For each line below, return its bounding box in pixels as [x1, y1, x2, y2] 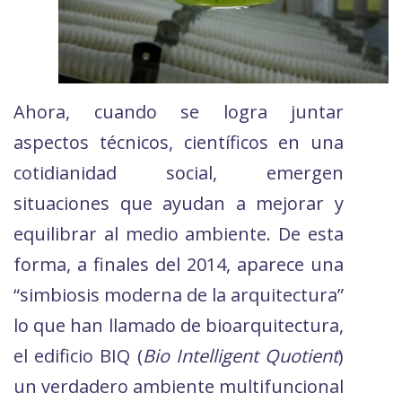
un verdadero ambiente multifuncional [13, 374, 344, 399]
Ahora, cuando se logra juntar [13, 100, 344, 125]
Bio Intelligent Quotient [142, 344, 339, 369]
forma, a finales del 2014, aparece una [13, 252, 344, 277]
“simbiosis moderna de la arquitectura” [13, 283, 344, 308]
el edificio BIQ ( [13, 344, 143, 369]
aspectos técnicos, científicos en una [13, 130, 344, 155]
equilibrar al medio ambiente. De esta [13, 222, 344, 247]
